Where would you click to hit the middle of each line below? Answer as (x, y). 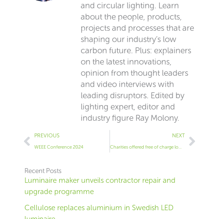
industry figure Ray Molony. (130, 118)
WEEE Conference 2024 (59, 147)
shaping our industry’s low (129, 39)
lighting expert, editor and (128, 106)
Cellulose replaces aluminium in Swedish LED (99, 208)
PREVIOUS (47, 136)
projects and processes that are (137, 28)
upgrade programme (59, 192)
